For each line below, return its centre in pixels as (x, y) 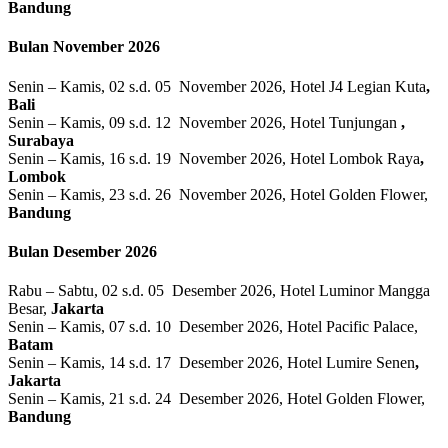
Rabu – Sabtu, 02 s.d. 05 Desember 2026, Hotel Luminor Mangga (219, 291)
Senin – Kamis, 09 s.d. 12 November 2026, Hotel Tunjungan (204, 122)
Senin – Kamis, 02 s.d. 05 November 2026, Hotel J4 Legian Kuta (217, 86)
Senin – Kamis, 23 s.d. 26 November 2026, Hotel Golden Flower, (218, 194)
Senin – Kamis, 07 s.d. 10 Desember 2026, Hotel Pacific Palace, (213, 327)
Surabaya (41, 140)
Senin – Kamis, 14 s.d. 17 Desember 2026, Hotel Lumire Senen (211, 363)
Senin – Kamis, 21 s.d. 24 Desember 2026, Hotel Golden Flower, (216, 399)
